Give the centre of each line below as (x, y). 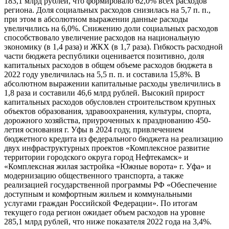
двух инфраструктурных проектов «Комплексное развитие (107, 148)
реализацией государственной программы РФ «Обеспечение (110, 185)
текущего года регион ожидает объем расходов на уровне (105, 213)
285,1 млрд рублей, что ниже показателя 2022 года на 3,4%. (108, 222)
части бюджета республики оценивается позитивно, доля (104, 56)
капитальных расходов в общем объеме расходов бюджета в (108, 65)
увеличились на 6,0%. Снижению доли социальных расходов (111, 29)
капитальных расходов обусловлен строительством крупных (110, 102)
